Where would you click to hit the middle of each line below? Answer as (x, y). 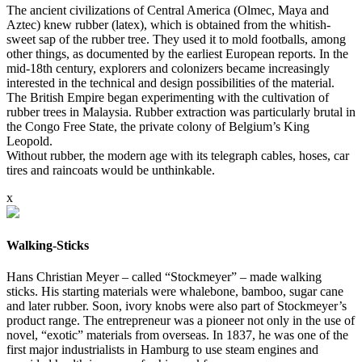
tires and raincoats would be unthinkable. (111, 170)
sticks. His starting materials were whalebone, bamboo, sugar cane (175, 292)
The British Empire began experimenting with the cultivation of (168, 97)
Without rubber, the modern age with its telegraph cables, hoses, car (178, 155)
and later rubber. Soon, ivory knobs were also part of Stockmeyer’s (177, 306)
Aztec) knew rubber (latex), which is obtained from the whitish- (168, 24)
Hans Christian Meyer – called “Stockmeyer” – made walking (164, 277)
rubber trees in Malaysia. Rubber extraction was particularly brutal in (181, 112)
